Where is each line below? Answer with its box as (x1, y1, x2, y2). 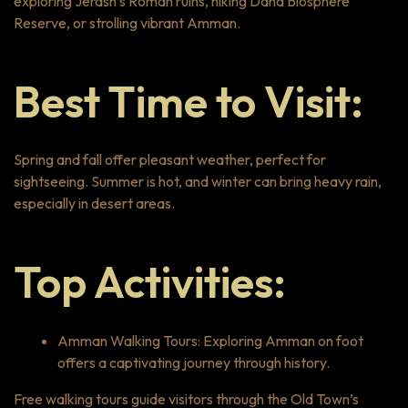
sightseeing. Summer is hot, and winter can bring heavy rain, (14, 172, 382, 191)
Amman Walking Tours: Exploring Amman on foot (57, 331, 363, 351)
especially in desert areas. (14, 194, 175, 213)
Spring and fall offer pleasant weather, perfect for (14, 150, 326, 169)
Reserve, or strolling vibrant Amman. (14, 13, 240, 32)
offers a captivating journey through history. (57, 353, 330, 372)
